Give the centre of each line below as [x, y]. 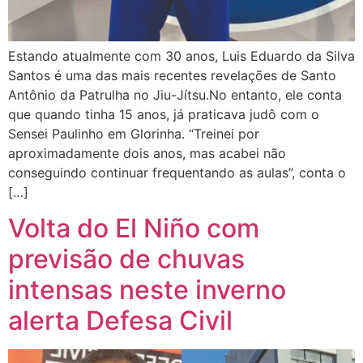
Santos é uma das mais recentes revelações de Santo [172, 75]
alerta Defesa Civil [120, 321]
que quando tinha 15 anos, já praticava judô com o [164, 114]
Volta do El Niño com [134, 228]
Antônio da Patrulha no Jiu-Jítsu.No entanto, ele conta [175, 94]
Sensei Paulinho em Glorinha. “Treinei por [134, 133]
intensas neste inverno [147, 290]
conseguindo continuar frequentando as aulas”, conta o [177, 172]
